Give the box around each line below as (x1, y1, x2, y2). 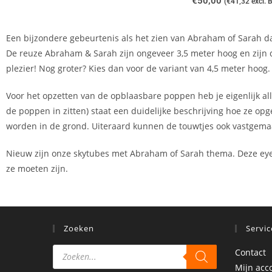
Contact (235, 246, 266, 258)
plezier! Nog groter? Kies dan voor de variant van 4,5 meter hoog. (6, 62, 270, 74)
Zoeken (64, 222, 94, 234)
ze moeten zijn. (6, 162, 68, 174)
